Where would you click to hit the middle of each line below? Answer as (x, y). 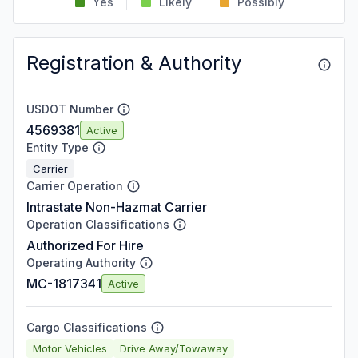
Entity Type (58, 147)
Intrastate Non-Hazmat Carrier (117, 207)
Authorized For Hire (85, 245)
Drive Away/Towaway (174, 348)
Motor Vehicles (70, 348)
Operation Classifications (98, 224)
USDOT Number (70, 109)
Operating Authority (81, 263)
